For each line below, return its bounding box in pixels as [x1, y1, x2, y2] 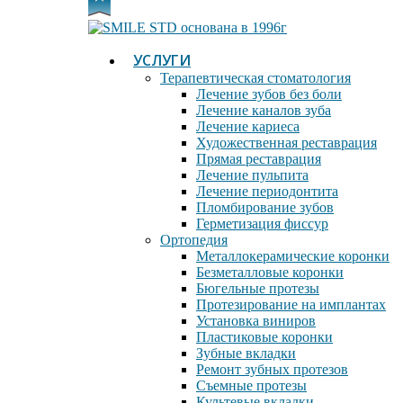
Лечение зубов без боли [196, 86, 342, 102]
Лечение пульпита [196, 167, 309, 183]
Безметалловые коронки [196, 264, 344, 280]
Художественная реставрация [196, 135, 377, 150]
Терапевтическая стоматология [160, 70, 351, 85]
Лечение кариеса [196, 119, 300, 134]
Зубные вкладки [196, 345, 296, 361]
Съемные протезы [196, 378, 307, 393]
